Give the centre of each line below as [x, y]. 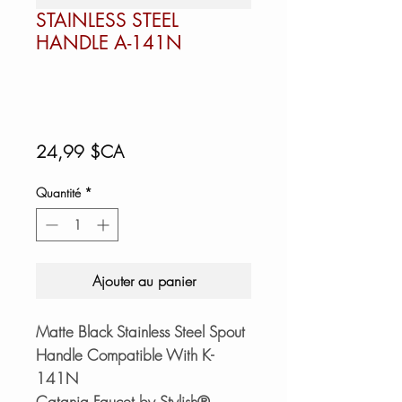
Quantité [58, 192]
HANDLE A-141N [109, 42]
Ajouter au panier [144, 280]
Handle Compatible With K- [125, 354]
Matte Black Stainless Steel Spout [140, 331]
